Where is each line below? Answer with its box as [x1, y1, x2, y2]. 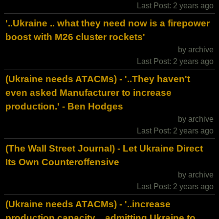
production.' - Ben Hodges [5, 101, 123, 111]
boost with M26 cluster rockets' [5, 32, 145, 42]
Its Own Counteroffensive [5, 157, 119, 167]
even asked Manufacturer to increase [5, 88, 172, 98]
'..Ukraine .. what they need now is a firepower [5, 18, 210, 28]
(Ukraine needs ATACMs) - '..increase [5, 199, 171, 209]
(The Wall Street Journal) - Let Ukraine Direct [5, 143, 203, 153]
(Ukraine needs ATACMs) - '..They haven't [5, 74, 190, 84]
